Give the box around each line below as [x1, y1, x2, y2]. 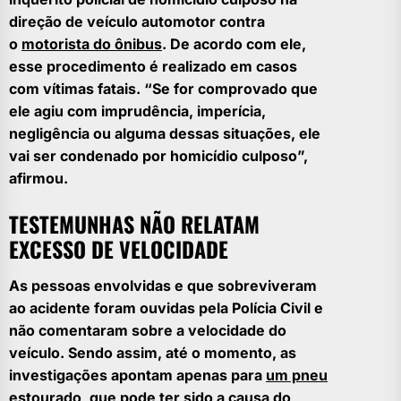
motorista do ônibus [21, 35, 162, 53]
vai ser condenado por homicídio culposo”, [9, 147, 308, 165]
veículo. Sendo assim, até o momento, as [9, 344, 296, 362]
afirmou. [9, 169, 68, 187]
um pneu [266, 366, 328, 384]
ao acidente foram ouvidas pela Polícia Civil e [9, 299, 323, 317]
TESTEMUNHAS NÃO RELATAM [9, 208, 260, 240]
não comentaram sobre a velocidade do [9, 321, 286, 339]
